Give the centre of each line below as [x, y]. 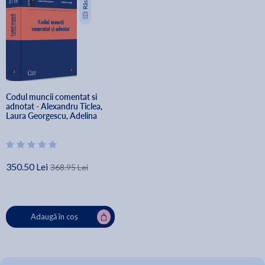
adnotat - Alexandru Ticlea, [55, 106]
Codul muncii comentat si [52, 97]
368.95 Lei [69, 167]
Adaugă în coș [54, 216]
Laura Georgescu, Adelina [52, 116]
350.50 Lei [27, 167]
